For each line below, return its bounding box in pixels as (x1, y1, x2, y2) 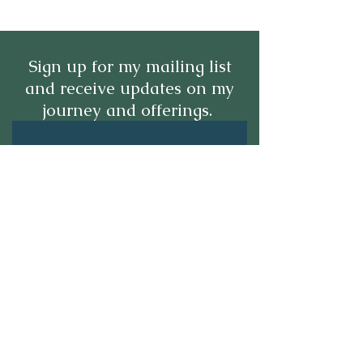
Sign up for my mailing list (28, 54, 232, 77)
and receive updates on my (25, 76, 234, 99)
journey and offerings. (42, 98, 217, 121)
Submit (112, 340, 154, 357)
